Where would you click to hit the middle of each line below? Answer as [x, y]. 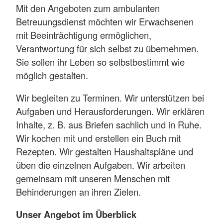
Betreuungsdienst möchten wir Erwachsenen [105, 21]
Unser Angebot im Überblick [76, 215]
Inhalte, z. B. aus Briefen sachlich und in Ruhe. [109, 124]
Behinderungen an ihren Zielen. [78, 191]
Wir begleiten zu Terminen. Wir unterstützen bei [110, 97]
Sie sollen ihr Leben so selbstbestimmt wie [100, 61]
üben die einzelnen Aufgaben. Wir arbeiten [101, 165]
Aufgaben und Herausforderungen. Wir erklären [110, 111]
